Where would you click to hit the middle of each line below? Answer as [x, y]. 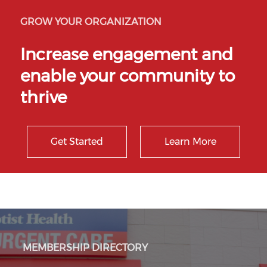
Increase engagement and [127, 54]
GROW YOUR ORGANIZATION [91, 22]
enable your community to [128, 76]
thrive [44, 97]
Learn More [190, 142]
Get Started [77, 142]
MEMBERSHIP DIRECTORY [85, 248]
